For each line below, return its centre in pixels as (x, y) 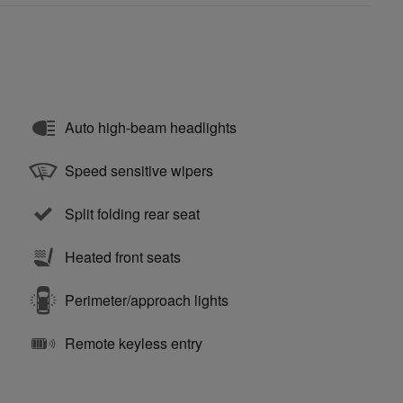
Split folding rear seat (132, 213)
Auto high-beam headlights (151, 127)
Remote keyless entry (134, 343)
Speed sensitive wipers (139, 170)
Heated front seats (123, 256)
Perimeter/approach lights (147, 300)
